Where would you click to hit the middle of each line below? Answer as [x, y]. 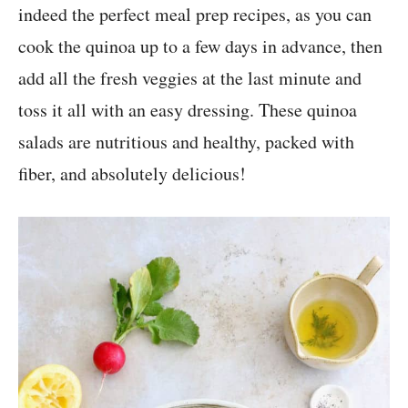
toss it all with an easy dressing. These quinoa [188, 109]
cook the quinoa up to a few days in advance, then [200, 46]
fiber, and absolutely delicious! [132, 173]
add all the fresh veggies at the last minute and [190, 77]
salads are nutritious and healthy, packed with [186, 141]
